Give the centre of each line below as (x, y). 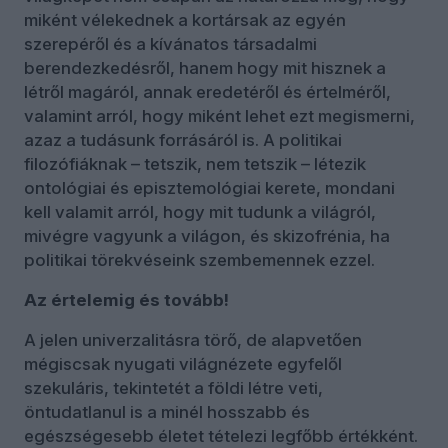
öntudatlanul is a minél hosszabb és (167, 411)
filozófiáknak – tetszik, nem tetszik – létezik (195, 163)
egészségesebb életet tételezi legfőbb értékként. (221, 435)
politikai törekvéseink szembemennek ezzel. (199, 259)
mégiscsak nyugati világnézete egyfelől (183, 363)
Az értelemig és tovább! (126, 299)
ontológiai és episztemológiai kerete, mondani (209, 187)
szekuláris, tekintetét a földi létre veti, (173, 387)
